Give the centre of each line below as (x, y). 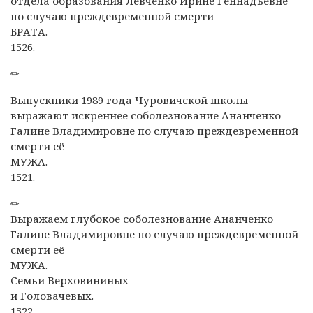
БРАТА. (29, 31)
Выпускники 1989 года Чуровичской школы (129, 100)
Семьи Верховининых (70, 280)
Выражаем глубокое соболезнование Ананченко (142, 218)
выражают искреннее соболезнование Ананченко (146, 115)
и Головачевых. (52, 295)
